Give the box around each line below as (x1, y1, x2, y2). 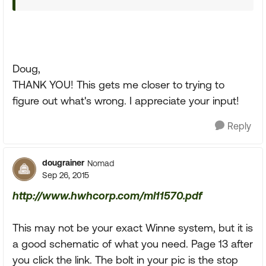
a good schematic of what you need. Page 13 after (12, 237, 253, 250)
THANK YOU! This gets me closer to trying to (12, 78, 224, 91)
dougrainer (42, 158, 84, 167)
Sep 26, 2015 (42, 170, 89, 180)
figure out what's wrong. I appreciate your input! (12, 94, 239, 107)
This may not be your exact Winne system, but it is (12, 221, 253, 234)
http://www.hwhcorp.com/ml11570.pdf (12, 189, 202, 202)
